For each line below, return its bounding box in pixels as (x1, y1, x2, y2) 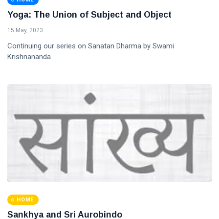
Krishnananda (7, 52, 51, 62)
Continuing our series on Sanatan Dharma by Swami (7, 42, 174, 51)
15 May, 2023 (7, 27, 43, 34)
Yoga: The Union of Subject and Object (7, 10, 172, 20)
